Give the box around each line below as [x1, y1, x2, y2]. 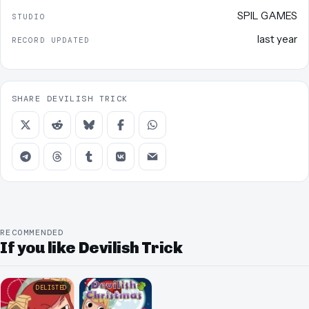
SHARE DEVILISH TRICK [12, 92, 128, 104]
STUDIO [12, 12, 46, 22]
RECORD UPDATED [12, 34, 90, 45]
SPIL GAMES [237, 9, 297, 23]
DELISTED [36, 283, 67, 292]
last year [257, 32, 297, 46]
